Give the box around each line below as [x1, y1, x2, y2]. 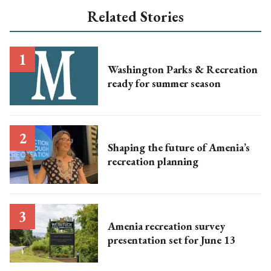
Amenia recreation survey [107, 219, 225, 233]
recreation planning [107, 154, 198, 169]
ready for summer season [107, 76, 221, 90]
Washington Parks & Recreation [107, 62, 258, 76]
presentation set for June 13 [107, 233, 236, 247]
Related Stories [87, 7, 184, 26]
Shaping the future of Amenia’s [107, 140, 250, 155]
